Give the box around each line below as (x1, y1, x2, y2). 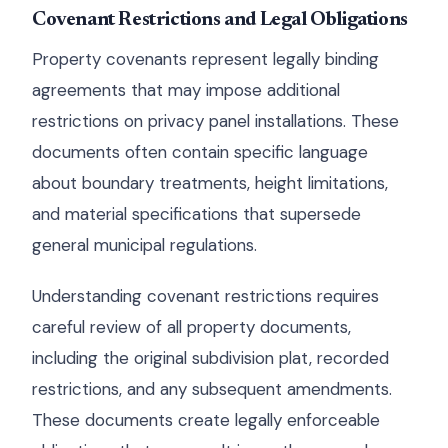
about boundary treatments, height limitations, (32, 172, 388, 194)
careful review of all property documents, (32, 316, 351, 338)
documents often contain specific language (32, 141, 368, 163)
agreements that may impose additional (32, 79, 340, 101)
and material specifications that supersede (32, 203, 361, 225)
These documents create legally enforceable (32, 409, 380, 431)
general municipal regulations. (32, 234, 257, 256)
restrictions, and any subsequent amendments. (32, 378, 392, 400)
